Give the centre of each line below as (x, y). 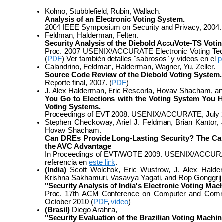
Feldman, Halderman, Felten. (91, 35)
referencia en (67, 162)
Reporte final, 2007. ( (78, 83)
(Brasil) (57, 209)
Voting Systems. (73, 106)
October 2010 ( (69, 201)
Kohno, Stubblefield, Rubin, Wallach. (103, 11)
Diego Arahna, (94, 209)
